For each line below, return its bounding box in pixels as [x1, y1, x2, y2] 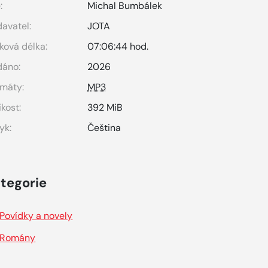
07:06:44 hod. [87, 40, 149, 53]
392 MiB [87, 101, 123, 114]
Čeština [87, 121, 121, 134]
